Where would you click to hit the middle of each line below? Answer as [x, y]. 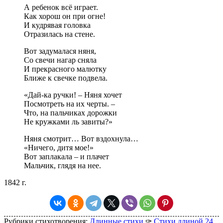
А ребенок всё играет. [61, 7]
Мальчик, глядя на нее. [62, 166]
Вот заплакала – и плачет [66, 157]
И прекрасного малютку [65, 69]
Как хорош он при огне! [65, 16]
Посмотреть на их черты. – [69, 104]
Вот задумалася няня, [60, 51]
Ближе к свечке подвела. [66, 78]
